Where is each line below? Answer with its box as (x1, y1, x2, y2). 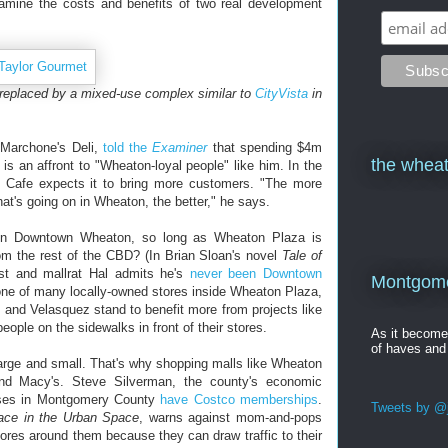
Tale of (282, 248, 323, 263)
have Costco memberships (160, 392, 319, 407)
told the (102, 140, 153, 155)
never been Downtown (189, 266, 323, 281)
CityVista (255, 86, 308, 101)
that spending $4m (207, 140, 323, 155)
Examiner (152, 140, 208, 155)
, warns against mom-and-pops (139, 410, 323, 425)
